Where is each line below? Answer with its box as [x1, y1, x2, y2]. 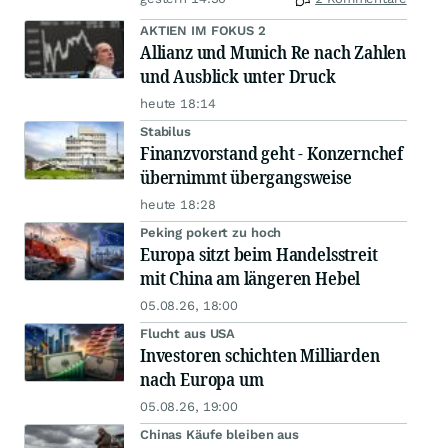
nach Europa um [140, 367, 264, 392]
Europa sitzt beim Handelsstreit [140, 242, 378, 267]
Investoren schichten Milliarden [140, 343, 380, 368]
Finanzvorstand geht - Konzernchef [140, 141, 404, 166]
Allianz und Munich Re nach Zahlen [140, 40, 407, 65]
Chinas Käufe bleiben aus [140, 427, 299, 443]
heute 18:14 [140, 96, 216, 112]
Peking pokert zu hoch [140, 225, 282, 241]
